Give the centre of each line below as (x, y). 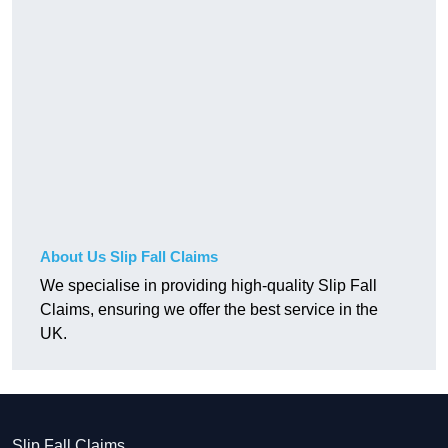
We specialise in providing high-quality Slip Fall (208, 286)
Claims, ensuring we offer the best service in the (209, 310)
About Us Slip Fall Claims (129, 257)
